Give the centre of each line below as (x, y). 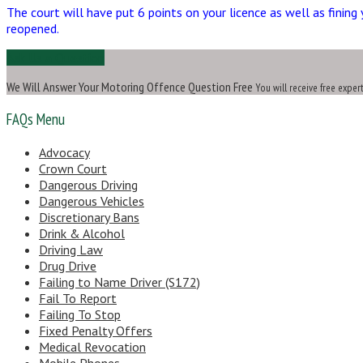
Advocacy (64, 153)
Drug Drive (68, 266)
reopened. (33, 28)
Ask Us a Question (56, 57)
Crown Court (73, 169)
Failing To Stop (80, 315)
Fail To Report (78, 299)
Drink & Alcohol (82, 234)
